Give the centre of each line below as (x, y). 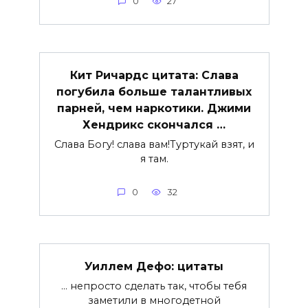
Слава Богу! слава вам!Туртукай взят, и (154, 144)
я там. (154, 158)
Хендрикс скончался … (154, 124)
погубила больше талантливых (154, 91)
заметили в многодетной (154, 300)
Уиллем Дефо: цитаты (154, 266)
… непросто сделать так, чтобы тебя (154, 286)
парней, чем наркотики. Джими (154, 108)
